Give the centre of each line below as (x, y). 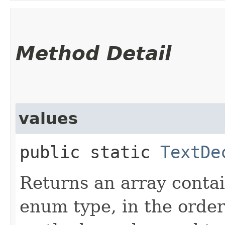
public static (90, 152)
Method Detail (93, 53)
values (48, 118)
